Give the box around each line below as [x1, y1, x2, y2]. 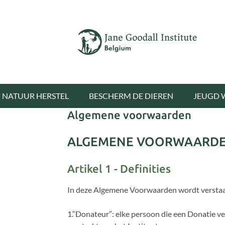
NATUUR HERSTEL [2, 91, 69, 100]
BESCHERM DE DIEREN [89, 91, 173, 100]
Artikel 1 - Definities [67, 162, 171, 175]
